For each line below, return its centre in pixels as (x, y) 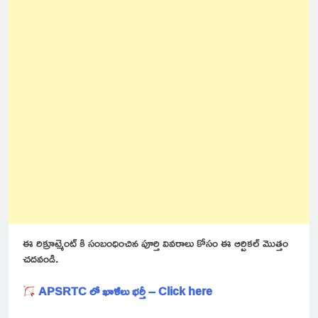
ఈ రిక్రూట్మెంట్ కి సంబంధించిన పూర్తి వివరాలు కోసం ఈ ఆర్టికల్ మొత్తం (155, 243)
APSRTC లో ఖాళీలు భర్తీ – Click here (126, 291)
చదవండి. (40, 259)
